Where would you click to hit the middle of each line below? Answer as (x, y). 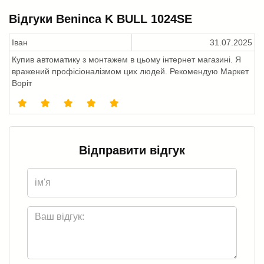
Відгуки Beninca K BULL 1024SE (100, 19)
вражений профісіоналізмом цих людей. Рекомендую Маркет (130, 71)
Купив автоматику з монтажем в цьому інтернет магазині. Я (126, 59)
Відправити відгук (132, 150)
